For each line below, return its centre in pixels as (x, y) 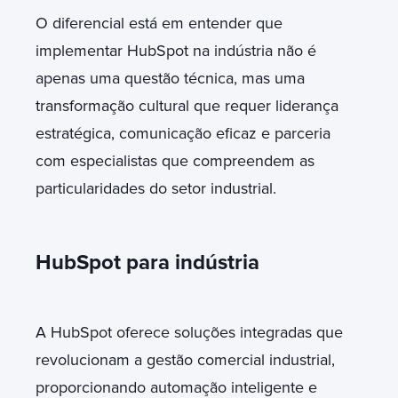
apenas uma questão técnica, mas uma (170, 78)
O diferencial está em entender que (159, 23)
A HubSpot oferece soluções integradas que (189, 332)
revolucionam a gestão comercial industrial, (185, 359)
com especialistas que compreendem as (175, 160)
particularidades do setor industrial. (156, 188)
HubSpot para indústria (147, 262)
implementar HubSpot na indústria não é (176, 50)
